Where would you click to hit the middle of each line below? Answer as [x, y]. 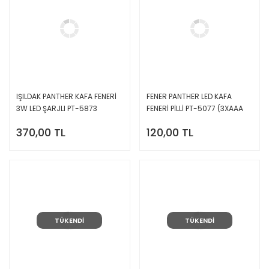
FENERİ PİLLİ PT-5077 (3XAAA [195, 109]
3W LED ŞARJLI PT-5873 [57, 109]
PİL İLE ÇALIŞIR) [171, 121]
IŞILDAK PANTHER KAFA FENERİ [66, 97]
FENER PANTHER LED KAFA [189, 97]
